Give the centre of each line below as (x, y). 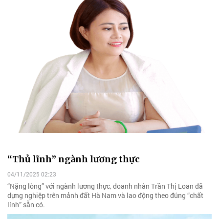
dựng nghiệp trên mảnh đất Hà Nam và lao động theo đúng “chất (105, 196)
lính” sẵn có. (26, 205)
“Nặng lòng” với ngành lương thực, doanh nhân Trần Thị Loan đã (105, 186)
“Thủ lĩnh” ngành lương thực (74, 159)
